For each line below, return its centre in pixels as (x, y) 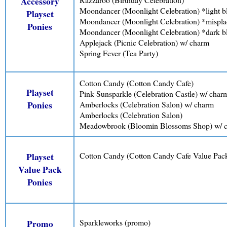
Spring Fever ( (102, 53)
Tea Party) (142, 53)
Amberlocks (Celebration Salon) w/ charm (147, 104)
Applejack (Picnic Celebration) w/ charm (144, 42)
